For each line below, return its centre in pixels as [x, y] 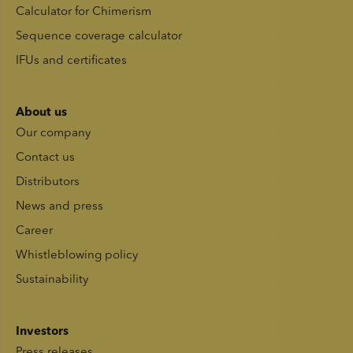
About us [41, 113]
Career [34, 232]
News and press [59, 207]
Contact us [45, 158]
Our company [53, 134]
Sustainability [52, 281]
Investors [42, 333]
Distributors [48, 183]
